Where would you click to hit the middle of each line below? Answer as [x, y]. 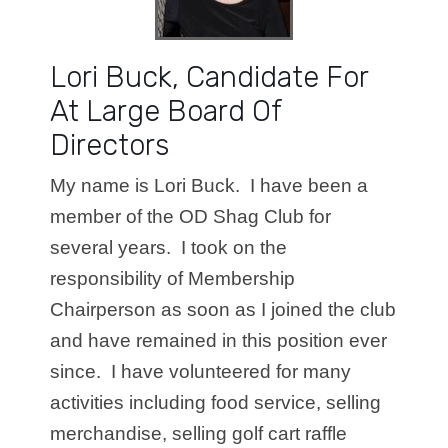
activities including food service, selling [215, 403]
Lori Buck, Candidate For [209, 77]
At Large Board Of [166, 111]
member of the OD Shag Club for [190, 217]
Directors [109, 145]
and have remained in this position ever [218, 341]
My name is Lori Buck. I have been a [209, 186]
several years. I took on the [168, 248]
